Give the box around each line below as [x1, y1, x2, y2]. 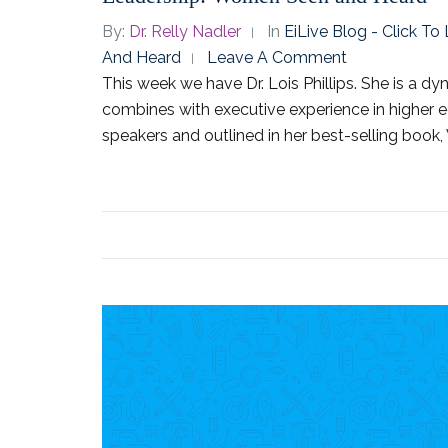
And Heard [102, 48, 181, 68]
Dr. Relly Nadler [129, 22, 241, 42]
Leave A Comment [207, 48, 347, 68]
